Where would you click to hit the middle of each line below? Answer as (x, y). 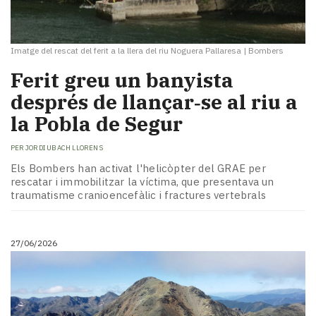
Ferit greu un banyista (122, 80)
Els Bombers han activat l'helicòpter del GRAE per (138, 168)
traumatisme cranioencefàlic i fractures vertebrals (139, 195)
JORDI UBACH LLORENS (64, 148)
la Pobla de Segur (97, 123)
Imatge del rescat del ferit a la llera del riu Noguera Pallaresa (126, 50)
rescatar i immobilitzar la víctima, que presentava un (142, 181)
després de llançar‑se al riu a (154, 102)
